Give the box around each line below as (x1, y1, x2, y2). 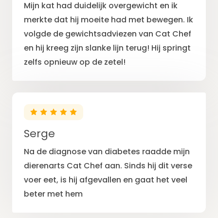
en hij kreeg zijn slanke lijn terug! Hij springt (24, 42, 191, 54)
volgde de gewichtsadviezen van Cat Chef (24, 28, 191, 40)
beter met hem (24, 188, 83, 200)
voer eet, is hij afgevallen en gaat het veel (24, 174, 187, 186)
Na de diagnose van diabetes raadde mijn (24, 146, 190, 158)
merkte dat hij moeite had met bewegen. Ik (24, 14, 193, 26)
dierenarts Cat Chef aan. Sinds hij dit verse (24, 160, 192, 172)
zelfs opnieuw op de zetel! (24, 56, 126, 68)
